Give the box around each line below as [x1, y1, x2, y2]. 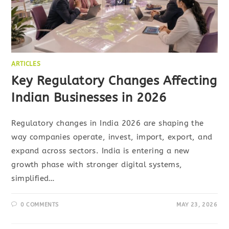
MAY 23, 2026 [176, 201, 218, 209]
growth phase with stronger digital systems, [11, 160, 182, 170]
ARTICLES [11, 60, 41, 68]
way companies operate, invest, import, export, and [11, 132, 213, 142]
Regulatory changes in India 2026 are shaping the [11, 119, 204, 128]
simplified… [11, 174, 55, 184]
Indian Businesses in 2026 [11, 90, 167, 105]
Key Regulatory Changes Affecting [11, 74, 217, 88]
